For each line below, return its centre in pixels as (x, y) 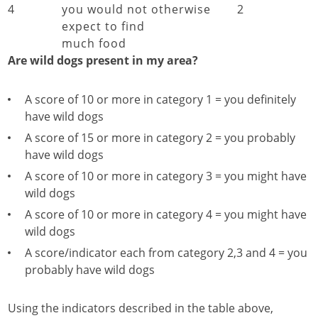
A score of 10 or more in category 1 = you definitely (160, 99)
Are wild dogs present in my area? (103, 61)
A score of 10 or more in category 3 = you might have (166, 176)
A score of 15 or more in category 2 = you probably (160, 138)
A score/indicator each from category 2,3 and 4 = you (166, 253)
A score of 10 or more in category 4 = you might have (166, 214)
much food (94, 43)
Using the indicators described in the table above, (141, 308)
